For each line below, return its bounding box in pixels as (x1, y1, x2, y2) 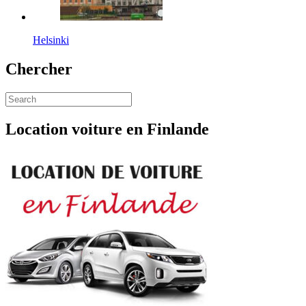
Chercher (5, 59, 72, 78)
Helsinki (33, 33, 69, 46)
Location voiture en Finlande (5, 120, 209, 138)
